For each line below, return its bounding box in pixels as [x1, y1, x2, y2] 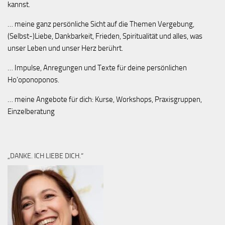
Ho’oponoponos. [8, 75, 59, 84]
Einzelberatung [8, 106, 55, 116]
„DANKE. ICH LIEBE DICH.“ [8, 151, 83, 160]
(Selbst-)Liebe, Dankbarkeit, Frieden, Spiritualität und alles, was [8, 31, 202, 41]
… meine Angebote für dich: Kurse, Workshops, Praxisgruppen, [8, 94, 202, 104]
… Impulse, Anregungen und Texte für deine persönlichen [8, 63, 187, 72]
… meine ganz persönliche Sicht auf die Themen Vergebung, [8, 19, 194, 29]
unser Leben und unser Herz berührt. [8, 43, 123, 53]
